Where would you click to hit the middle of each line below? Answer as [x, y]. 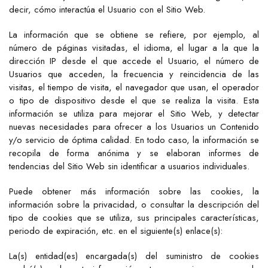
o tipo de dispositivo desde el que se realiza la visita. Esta [134, 100]
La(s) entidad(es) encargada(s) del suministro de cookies [134, 256]
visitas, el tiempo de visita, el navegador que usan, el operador [134, 87]
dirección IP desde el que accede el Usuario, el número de [134, 61]
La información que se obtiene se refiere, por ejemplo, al [134, 35]
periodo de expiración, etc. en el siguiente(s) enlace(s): [116, 231]
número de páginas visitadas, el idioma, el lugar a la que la [134, 48]
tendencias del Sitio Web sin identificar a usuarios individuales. [129, 166]
